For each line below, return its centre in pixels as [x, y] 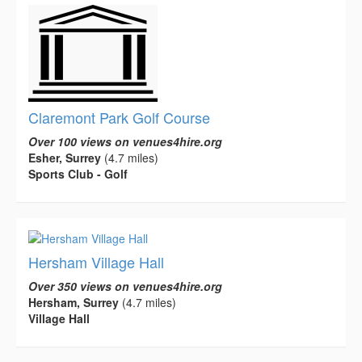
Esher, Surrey [65, 158]
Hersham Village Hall [96, 262]
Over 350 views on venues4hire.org [125, 286]
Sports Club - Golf [78, 174]
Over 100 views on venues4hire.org [125, 142]
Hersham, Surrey [74, 303]
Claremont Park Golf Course [119, 118]
